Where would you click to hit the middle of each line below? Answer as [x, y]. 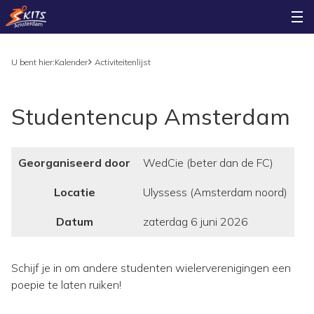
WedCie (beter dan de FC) [208, 163]
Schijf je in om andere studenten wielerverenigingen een [151, 268]
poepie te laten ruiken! [68, 285]
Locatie [74, 192]
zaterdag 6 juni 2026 [196, 221]
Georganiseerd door [74, 163]
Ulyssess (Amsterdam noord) [215, 192]
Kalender [71, 62]
